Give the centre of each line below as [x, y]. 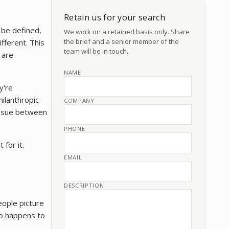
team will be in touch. [96, 51]
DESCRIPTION [84, 185]
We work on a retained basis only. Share [127, 32]
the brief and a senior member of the [121, 41]
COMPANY [79, 101]
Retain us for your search [114, 17]
